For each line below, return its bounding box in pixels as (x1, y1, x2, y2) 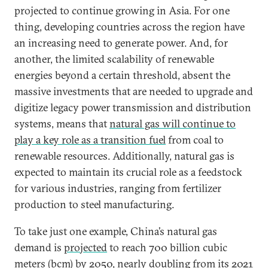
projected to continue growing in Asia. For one (14, 4, 230, 17)
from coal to (166, 133, 224, 147)
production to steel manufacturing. (14, 197, 174, 211)
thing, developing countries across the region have (14, 20, 245, 33)
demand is (14, 240, 64, 254)
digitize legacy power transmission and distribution (14, 100, 251, 114)
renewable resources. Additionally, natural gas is (14, 149, 234, 163)
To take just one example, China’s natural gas (14, 224, 217, 238)
